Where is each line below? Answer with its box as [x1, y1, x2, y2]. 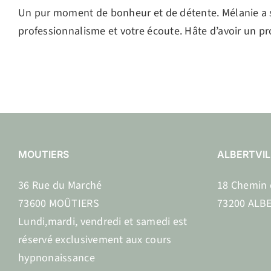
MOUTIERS [18, 148, 69, 160]
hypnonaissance [18, 250, 95, 266]
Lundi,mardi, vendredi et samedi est [18, 214, 188, 229]
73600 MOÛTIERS [18, 196, 99, 211]
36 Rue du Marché [18, 178, 102, 193]
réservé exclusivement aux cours [18, 232, 172, 247]
